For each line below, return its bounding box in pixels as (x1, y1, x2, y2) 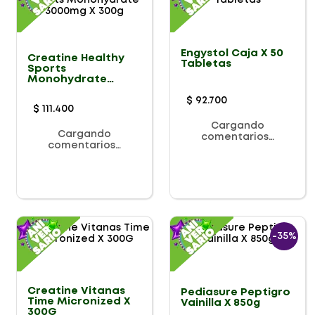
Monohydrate (27, 75, 107, 85)
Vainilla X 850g (181, 297, 260, 308)
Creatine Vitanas (27, 286, 125, 297)
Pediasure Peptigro (181, 287, 290, 297)
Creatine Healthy (27, 53, 124, 64)
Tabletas (181, 58, 231, 69)
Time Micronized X (27, 297, 130, 307)
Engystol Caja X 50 (181, 48, 283, 58)
